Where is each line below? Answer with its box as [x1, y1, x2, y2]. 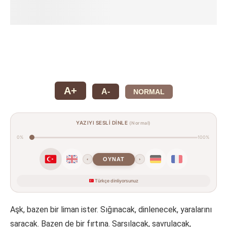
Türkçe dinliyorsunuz [94, 178, 139, 184]
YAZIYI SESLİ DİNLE [76, 120, 129, 126]
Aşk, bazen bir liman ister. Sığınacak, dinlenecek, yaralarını [10, 205, 212, 215]
